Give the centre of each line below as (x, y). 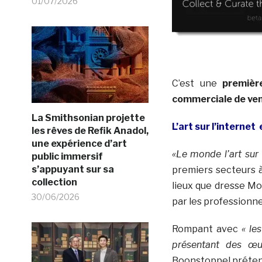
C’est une (197, 83)
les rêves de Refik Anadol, (90, 130)
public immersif (67, 156)
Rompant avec (205, 229)
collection (54, 182)
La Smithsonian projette (88, 118)
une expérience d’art (79, 143)
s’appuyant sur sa (73, 169)
